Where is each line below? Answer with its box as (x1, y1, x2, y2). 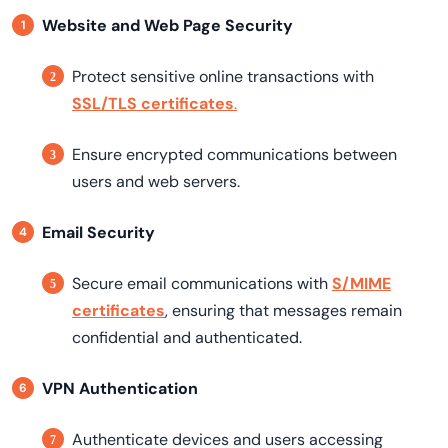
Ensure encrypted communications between (72, 144, 397, 165)
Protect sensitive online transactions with (72, 66, 374, 87)
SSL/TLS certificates (72, 93, 234, 114)
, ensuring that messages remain (165, 300, 402, 321)
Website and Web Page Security (42, 15, 293, 36)
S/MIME (332, 273, 391, 294)
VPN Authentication (42, 378, 198, 399)
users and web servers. (72, 171, 240, 192)
